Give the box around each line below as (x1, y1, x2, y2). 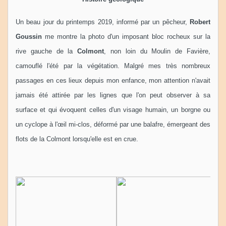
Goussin (16, 32, 42, 40)
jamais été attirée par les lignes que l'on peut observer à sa (16, 91, 210, 99)
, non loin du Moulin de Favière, (104, 47, 211, 55)
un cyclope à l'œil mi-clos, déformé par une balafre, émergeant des (16, 120, 210, 128)
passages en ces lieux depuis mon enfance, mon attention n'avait (16, 76, 210, 84)
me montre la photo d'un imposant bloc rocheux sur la (42, 32, 210, 40)
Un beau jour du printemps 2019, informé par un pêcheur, (16, 18, 187, 26)
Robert (187, 18, 211, 26)
